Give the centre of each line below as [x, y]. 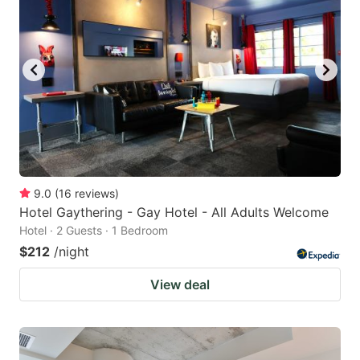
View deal [180, 285]
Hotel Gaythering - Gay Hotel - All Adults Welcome [174, 213]
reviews [95, 194]
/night [72, 252]
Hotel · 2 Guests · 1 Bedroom [94, 231]
